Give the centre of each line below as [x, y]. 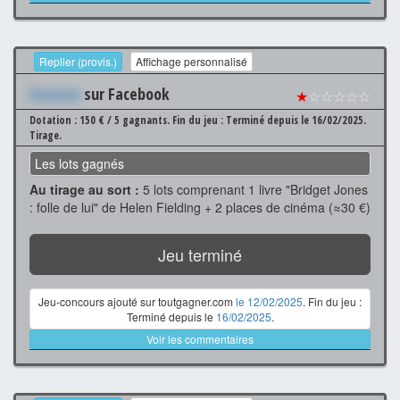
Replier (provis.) [78, 61]
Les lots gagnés [79, 163]
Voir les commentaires [200, 338]
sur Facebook [125, 93]
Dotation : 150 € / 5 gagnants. [101, 120]
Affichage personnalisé [192, 61]
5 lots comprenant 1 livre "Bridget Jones [254, 189]
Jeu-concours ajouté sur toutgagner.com [137, 301]
